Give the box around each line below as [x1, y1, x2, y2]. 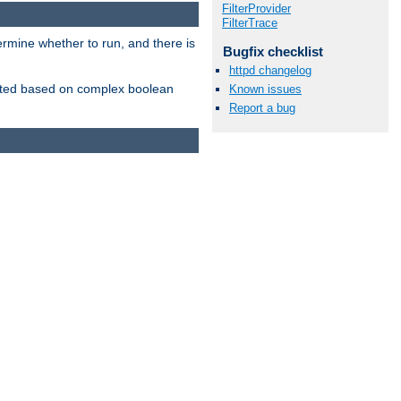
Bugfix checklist [222, 43, 323, 59]
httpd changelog [229, 64, 311, 77]
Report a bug [229, 101, 295, 115]
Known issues [229, 82, 302, 97]
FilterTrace [222, 15, 277, 30]
